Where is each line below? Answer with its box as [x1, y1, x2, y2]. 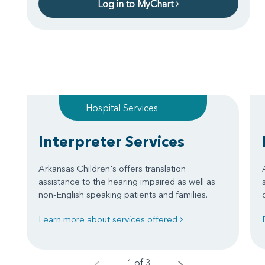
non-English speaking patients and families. [38, 188, 208, 200]
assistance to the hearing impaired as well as [38, 175, 215, 187]
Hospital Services [85, 101, 158, 114]
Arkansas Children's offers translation [38, 162, 186, 174]
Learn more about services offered [38, 213, 180, 225]
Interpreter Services [38, 132, 185, 150]
